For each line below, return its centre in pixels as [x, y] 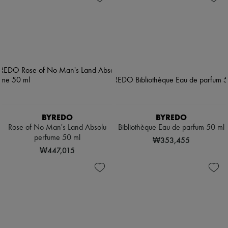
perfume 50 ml [57, 138]
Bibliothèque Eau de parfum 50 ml [171, 128]
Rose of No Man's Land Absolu [57, 128]
